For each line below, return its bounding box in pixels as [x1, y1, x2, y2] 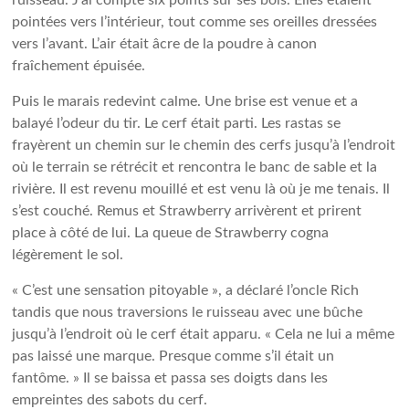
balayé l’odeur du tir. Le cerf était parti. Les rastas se [12, 116, 341, 131]
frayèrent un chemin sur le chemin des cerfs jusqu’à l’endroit [12, 138, 396, 152]
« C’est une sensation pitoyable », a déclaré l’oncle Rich [12, 283, 360, 298]
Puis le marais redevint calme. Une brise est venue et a [12, 94, 359, 109]
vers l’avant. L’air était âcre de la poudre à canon [12, 37, 318, 51]
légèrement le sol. [12, 247, 124, 262]
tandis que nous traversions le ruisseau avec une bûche [12, 305, 363, 320]
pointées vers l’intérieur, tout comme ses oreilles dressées [12, 15, 378, 29]
